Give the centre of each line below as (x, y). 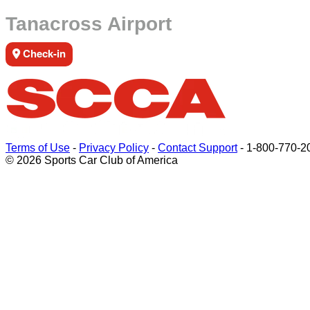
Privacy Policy (114, 148)
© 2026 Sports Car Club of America (92, 160)
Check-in (43, 53)
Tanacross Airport (89, 24)
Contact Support (198, 148)
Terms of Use (38, 148)
